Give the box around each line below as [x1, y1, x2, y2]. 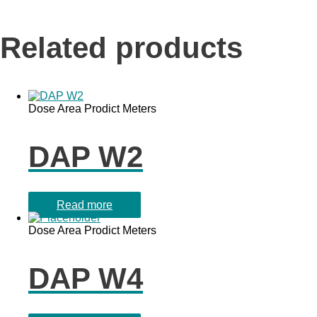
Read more [57, 198, 113, 211]
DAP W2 [28, 140, 143, 174]
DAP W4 [28, 261, 143, 295]
